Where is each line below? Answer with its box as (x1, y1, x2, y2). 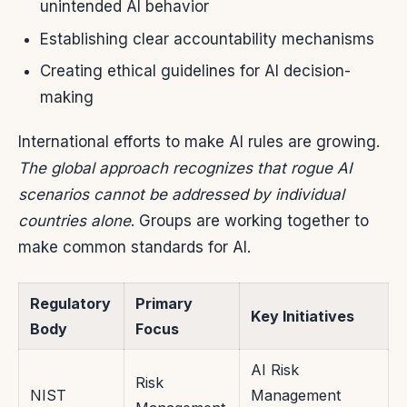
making (40, 88, 94, 107)
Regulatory (30, 294, 111, 313)
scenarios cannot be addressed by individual (18, 185, 344, 204)
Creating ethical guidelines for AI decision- (40, 62, 351, 81)
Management (251, 386, 342, 405)
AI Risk (251, 361, 299, 380)
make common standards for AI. (18, 238, 251, 257)
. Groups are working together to (131, 212, 369, 231)
